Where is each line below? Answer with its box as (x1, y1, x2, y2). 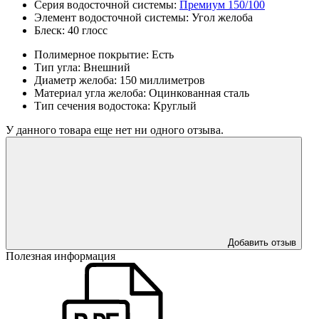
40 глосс (68, 23, 108, 36)
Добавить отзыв (228, 236, 296, 248)
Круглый (153, 99, 197, 112)
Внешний (83, 61, 130, 73)
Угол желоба (192, 11, 253, 23)
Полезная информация (6, 249, 115, 262)
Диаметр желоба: (34, 73, 120, 86)
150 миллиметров (120, 73, 205, 86)
